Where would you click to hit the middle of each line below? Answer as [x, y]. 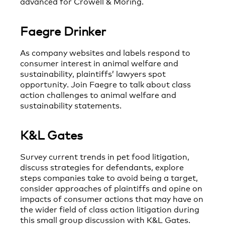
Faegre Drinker [63, 30]
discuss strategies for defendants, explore [102, 166]
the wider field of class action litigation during [110, 208]
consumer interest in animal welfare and [99, 62]
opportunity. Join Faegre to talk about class [105, 83]
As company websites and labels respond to [105, 52]
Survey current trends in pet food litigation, [105, 156]
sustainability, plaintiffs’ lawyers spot [93, 73]
